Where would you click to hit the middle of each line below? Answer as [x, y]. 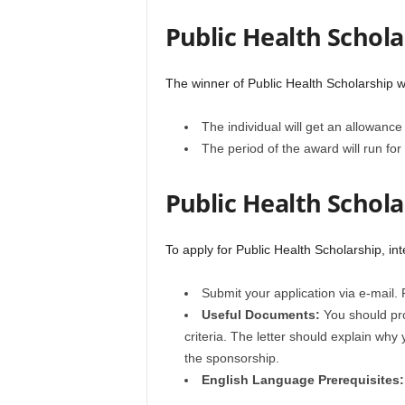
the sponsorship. [231, 358]
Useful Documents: [262, 315]
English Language [258, 380]
